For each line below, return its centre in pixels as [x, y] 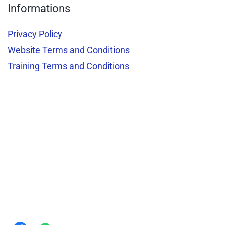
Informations [39, 8]
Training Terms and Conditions [68, 66]
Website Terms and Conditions [69, 50]
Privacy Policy [35, 34]
